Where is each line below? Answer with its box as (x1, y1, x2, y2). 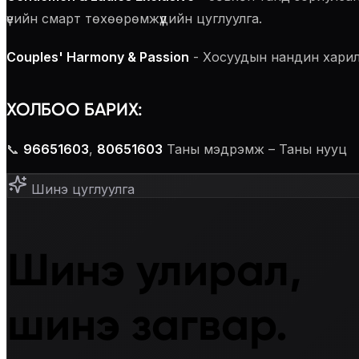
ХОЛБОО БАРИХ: (6, 99, 143, 121)
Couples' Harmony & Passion (6, 48, 189, 65)
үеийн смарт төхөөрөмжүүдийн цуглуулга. (6, 10, 262, 26)
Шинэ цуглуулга (27, 181, 135, 198)
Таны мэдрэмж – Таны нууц (167, 141, 347, 158)
